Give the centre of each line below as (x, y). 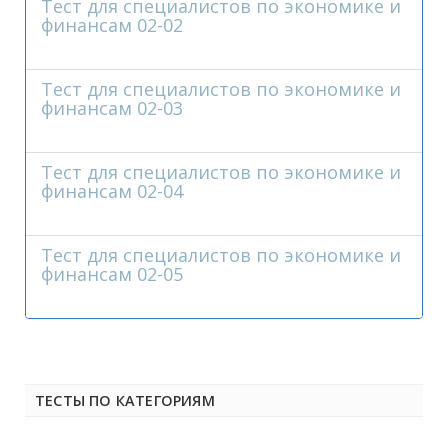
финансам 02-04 (112, 191)
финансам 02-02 (112, 25)
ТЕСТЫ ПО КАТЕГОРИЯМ (125, 400)
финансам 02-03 (112, 108)
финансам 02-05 (112, 274)
